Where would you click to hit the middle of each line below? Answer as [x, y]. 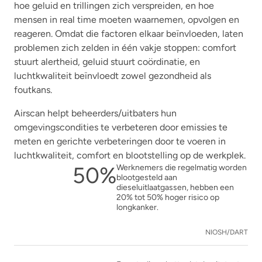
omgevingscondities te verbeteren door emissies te [121, 127]
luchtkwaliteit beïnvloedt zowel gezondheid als [113, 75]
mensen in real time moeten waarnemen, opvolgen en [127, 19]
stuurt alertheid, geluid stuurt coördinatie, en [107, 61]
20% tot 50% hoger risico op [168, 197]
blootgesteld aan [147, 177]
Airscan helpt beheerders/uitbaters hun [95, 113]
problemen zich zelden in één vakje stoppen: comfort [125, 47]
